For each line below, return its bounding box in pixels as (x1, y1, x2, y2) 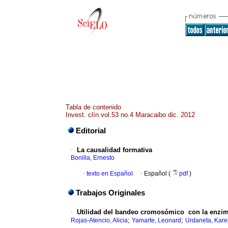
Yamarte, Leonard (132, 217, 181, 224)
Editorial (76, 127, 106, 135)
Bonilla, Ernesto (71, 154, 115, 162)
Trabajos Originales (76, 189, 145, 197)
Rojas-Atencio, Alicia (71, 217, 128, 224)
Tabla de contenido (66, 103, 121, 111)
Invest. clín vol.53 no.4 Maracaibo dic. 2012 (66, 111, 195, 119)
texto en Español (87, 170, 133, 178)
